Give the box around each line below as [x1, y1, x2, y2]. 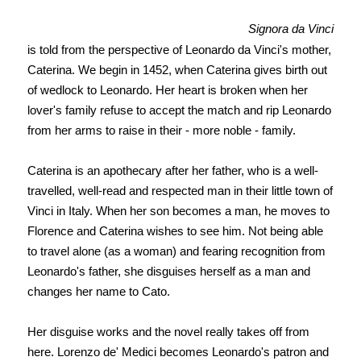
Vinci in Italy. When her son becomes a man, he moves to [27, 204, 330, 218]
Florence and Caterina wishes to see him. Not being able [27, 224, 323, 239]
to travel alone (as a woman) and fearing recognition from [27, 244, 326, 259]
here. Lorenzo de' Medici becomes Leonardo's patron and [27, 345, 329, 359]
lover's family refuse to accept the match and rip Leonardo [27, 103, 331, 118]
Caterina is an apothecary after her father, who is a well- [27, 164, 318, 178]
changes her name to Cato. [27, 284, 170, 299]
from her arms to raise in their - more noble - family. [27, 123, 296, 138]
